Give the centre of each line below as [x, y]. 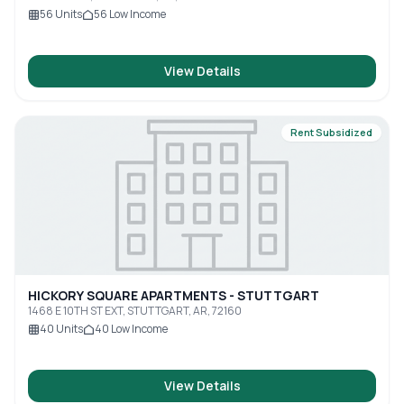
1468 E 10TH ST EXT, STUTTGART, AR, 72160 [135, 311]
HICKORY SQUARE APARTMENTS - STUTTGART [174, 295]
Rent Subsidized [331, 132]
